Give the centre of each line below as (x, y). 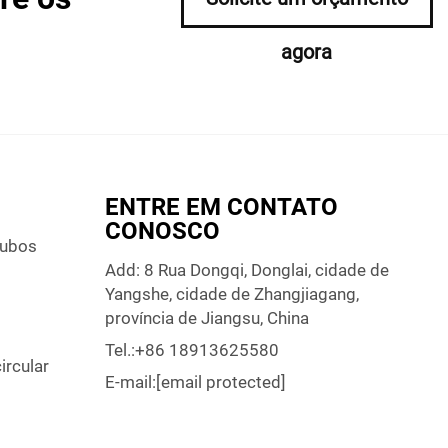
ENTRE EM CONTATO (221, 207)
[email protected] (220, 382)
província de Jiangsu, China (206, 318)
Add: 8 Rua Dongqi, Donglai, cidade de (246, 270)
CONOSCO (162, 231)
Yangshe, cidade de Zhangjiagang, (231, 294)
